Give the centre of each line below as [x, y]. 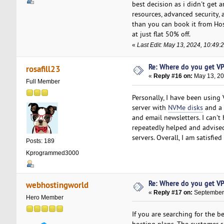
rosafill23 [43, 68]
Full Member [43, 81]
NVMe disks [185, 108]
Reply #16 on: [173, 76]
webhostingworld [57, 185]
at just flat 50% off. [161, 34]
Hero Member [44, 198]
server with [150, 108]
